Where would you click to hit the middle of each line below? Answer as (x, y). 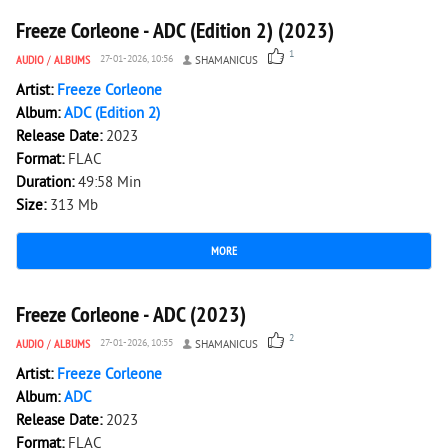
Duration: (47, 183)
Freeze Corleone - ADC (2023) (131, 314)
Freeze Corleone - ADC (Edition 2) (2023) (175, 30)
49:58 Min (109, 183)
